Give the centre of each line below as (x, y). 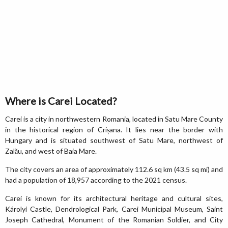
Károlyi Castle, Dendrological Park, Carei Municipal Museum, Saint (114, 209)
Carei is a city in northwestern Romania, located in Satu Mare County (114, 119)
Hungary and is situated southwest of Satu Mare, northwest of (114, 140)
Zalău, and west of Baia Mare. (51, 151)
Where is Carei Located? (61, 101)
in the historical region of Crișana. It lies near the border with (114, 130)
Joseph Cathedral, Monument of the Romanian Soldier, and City (114, 220)
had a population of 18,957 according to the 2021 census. (96, 180)
